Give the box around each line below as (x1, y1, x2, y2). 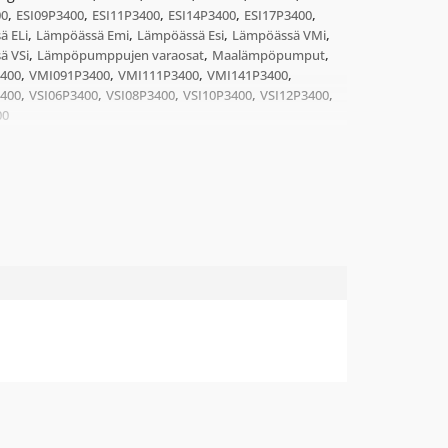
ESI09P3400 (16, 6, 85, 24)
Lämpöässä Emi (36, 26, 130, 44)
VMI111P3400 (118, 66, 200, 84)
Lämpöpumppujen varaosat (37, 46, 205, 64)
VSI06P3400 (29, 86, 99, 104)
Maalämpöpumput (212, 46, 326, 64)
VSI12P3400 (260, 86, 330, 104)
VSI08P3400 (106, 86, 176, 104)
